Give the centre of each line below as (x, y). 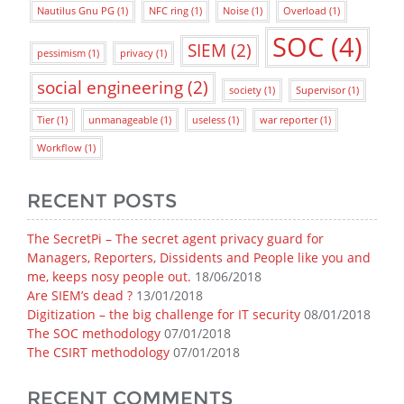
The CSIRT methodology (98, 352)
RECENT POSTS (102, 201)
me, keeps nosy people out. (109, 276)
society (245, 90)
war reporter (289, 120)
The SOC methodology (94, 333)
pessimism (61, 53)
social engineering (110, 87)
